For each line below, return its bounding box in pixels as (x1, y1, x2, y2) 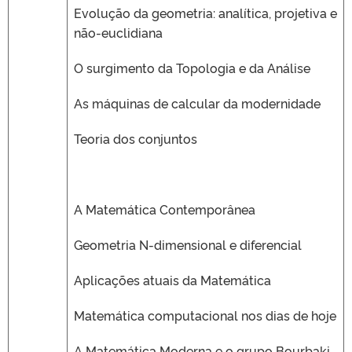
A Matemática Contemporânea (74, 200, 255, 218)
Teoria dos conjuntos (74, 129, 197, 147)
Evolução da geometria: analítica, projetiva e (74, 3, 337, 21)
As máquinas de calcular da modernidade (74, 93, 321, 112)
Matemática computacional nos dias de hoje (74, 306, 336, 324)
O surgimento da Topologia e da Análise (74, 58, 310, 76)
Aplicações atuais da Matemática (74, 270, 271, 288)
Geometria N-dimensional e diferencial (74, 235, 302, 253)
